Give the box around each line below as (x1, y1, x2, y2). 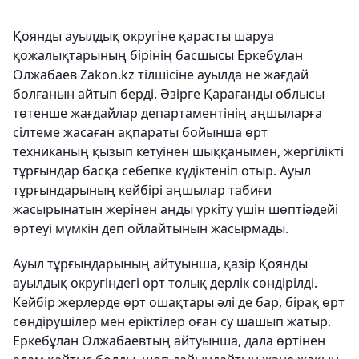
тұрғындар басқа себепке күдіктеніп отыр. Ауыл (13, 161, 311, 179)
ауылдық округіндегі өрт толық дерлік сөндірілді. (13, 273, 317, 292)
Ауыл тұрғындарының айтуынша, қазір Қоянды (13, 254, 308, 272)
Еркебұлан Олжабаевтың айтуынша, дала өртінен (13, 331, 325, 349)
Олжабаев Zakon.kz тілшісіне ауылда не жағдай (13, 65, 309, 83)
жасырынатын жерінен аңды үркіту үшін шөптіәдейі (13, 200, 338, 218)
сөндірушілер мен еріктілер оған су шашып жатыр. (13, 312, 331, 330)
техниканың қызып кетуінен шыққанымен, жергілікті (13, 142, 344, 160)
